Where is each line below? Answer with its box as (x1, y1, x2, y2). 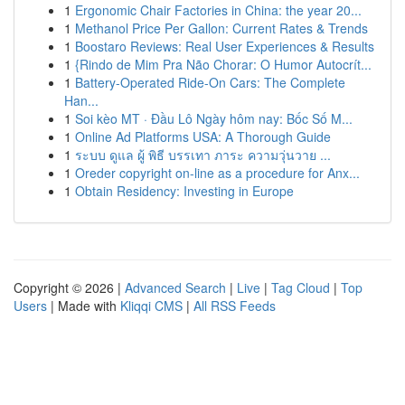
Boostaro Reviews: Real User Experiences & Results (75, 37, 374, 55)
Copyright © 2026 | (14, 278, 125, 297)
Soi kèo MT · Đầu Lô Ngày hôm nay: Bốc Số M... (75, 109, 353, 127)
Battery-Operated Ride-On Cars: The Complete (75, 73, 345, 91)
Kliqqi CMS (120, 297, 183, 315)
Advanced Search (125, 278, 226, 297)
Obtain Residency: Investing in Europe (75, 182, 294, 200)
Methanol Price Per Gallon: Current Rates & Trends (75, 19, 368, 37)
